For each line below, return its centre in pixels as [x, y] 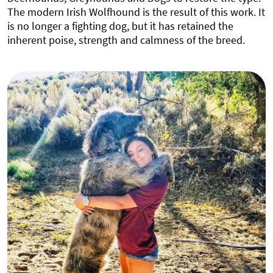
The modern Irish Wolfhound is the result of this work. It [136, 12]
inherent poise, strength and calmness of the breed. [126, 40]
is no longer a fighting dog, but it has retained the [120, 26]
